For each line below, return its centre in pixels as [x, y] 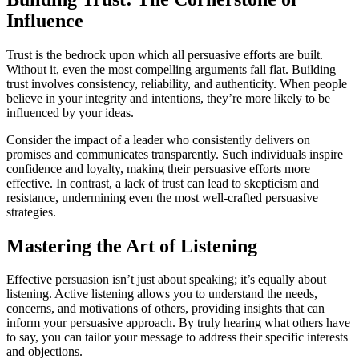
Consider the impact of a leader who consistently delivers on [158, 139]
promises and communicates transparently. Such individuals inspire [175, 154]
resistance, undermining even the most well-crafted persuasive [162, 197]
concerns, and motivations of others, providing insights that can [165, 309]
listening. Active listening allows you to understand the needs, [162, 294]
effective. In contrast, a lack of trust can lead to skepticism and [163, 183]
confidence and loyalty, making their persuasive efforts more [158, 168]
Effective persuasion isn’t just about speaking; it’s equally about [166, 280]
